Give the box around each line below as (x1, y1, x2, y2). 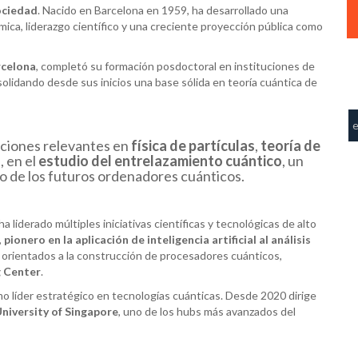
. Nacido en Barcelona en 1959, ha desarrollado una (38, 2, 288, 17)
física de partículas (131, 136, 255, 154)
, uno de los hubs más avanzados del (118, 304, 296, 318)
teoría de (261, 136, 320, 154)
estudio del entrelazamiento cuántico (38, 151, 282, 169)
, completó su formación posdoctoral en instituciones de (36, 58, 315, 73)
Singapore (65, 304, 118, 318)
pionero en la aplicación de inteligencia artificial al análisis (4, 232, 311, 246)
